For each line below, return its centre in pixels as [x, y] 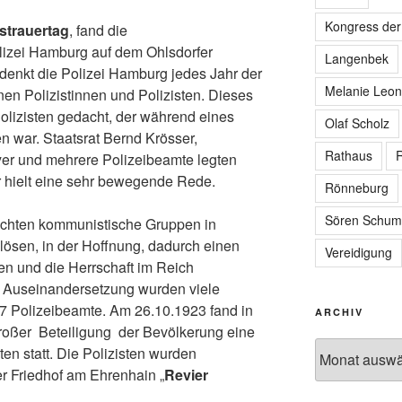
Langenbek [356, 58]
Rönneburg [356, 187]
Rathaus [348, 155]
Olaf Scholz [357, 122]
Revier [186, 375]
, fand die [98, 31]
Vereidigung [358, 252]
